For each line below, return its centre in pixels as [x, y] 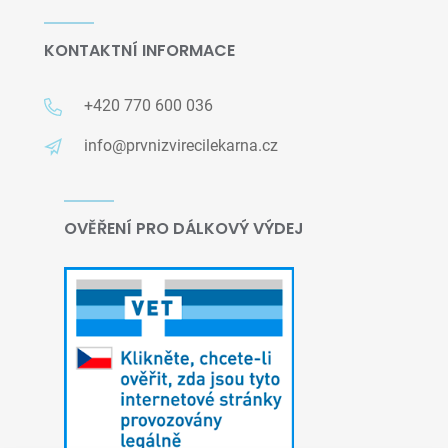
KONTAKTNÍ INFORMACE [139, 50]
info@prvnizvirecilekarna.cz [181, 145]
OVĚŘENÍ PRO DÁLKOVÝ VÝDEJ [184, 228]
